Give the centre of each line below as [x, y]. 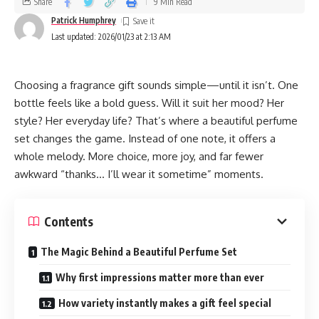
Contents [69, 221]
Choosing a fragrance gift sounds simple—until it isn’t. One [156, 85]
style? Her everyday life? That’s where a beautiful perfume [156, 120]
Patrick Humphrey [84, 20]
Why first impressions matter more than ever [160, 277]
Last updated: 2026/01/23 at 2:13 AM [111, 36]
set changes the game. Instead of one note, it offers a [145, 138]
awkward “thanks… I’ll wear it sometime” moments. [139, 174]
